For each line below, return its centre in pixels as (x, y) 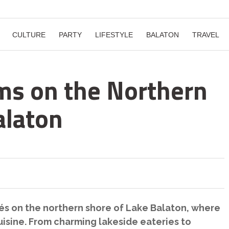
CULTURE (29, 35)
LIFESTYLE (114, 35)
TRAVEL (206, 35)
